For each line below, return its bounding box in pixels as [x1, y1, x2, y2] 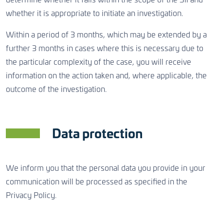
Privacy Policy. [6, 192, 56, 200]
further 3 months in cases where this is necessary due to [6, 45, 203, 53]
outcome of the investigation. [6, 86, 107, 93]
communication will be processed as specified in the [6, 178, 187, 186]
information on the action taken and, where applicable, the [6, 72, 207, 80]
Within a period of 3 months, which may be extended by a [6, 31, 207, 39]
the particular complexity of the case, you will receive [6, 58, 191, 66]
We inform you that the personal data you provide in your [6, 164, 205, 172]
